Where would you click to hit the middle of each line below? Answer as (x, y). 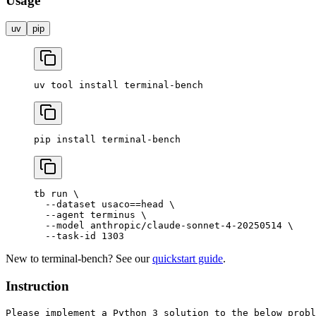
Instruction (37, 286)
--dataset (65, 205)
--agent (59, 215)
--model (59, 226)
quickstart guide (188, 259)
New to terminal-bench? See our (78, 259)
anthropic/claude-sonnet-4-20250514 (183, 226)
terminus (110, 215)
